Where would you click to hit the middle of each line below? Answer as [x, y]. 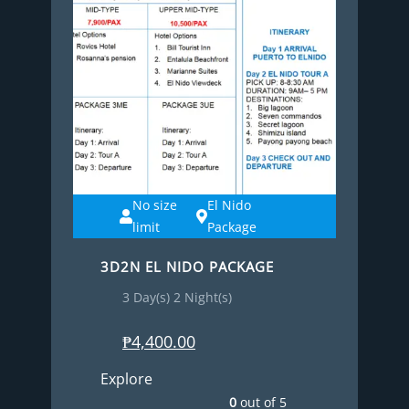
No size [155, 204]
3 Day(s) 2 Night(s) [177, 297]
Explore [126, 378]
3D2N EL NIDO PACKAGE [187, 266]
